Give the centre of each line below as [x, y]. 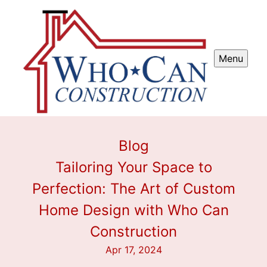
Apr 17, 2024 [133, 250]
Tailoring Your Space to [133, 167]
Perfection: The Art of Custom [133, 189]
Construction [133, 232]
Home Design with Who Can [133, 210]
